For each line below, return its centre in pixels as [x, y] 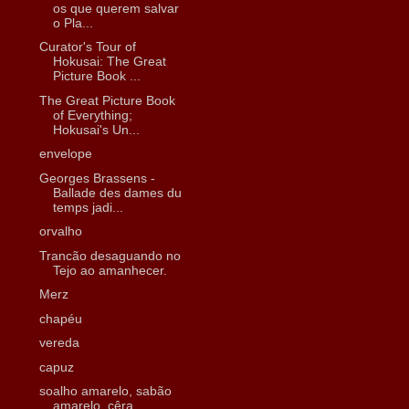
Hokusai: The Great [109, 62]
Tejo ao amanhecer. [110, 270]
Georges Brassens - [97, 178]
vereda [59, 343]
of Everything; [92, 115]
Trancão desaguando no [110, 255]
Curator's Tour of [87, 47]
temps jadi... [88, 207]
